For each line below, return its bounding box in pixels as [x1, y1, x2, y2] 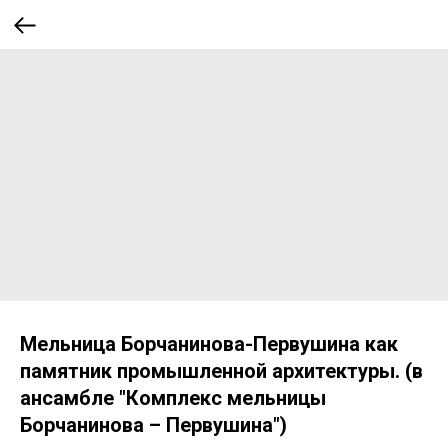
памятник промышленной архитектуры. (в [20, 359, 423, 383]
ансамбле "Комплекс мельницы [20, 386, 326, 410]
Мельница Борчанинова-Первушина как [20, 332, 398, 356]
